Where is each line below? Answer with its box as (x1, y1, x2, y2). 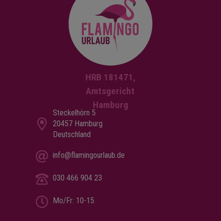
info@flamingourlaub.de (52, 150, 125, 160)
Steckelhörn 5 (52, 108, 96, 118)
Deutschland (52, 130, 91, 140)
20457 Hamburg (52, 119, 103, 129)
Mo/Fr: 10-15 (52, 196, 94, 206)
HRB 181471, (85, 72, 136, 83)
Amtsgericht (86, 85, 135, 97)
